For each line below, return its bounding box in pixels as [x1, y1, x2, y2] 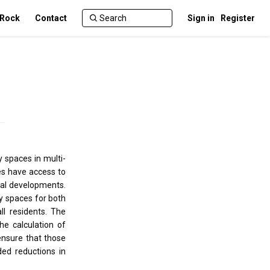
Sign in [187, 13, 215, 23]
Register [221, 13, 255, 23]
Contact [35, 13, 67, 23]
